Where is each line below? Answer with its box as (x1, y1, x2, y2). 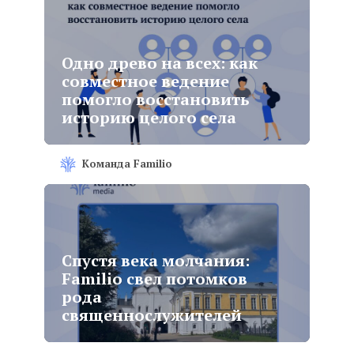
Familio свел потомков (62, 268, 248, 289)
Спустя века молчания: (62, 250, 250, 271)
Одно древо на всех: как (62, 52, 258, 73)
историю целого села (62, 107, 237, 128)
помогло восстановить (62, 88, 250, 110)
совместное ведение (62, 70, 230, 92)
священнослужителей (62, 304, 243, 326)
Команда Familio (82, 156, 173, 171)
